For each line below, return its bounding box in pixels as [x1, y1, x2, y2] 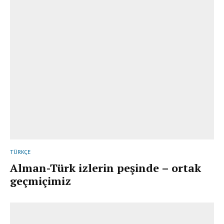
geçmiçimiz [10, 173, 71, 188]
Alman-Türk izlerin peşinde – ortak [10, 160, 201, 175]
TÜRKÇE [10, 148, 30, 156]
